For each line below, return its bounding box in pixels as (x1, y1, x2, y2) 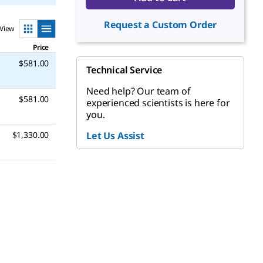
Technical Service (86, 63, 163, 76)
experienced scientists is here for (86, 96, 230, 109)
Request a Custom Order (103, 18, 217, 31)
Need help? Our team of (86, 85, 191, 97)
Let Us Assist (86, 129, 144, 142)
